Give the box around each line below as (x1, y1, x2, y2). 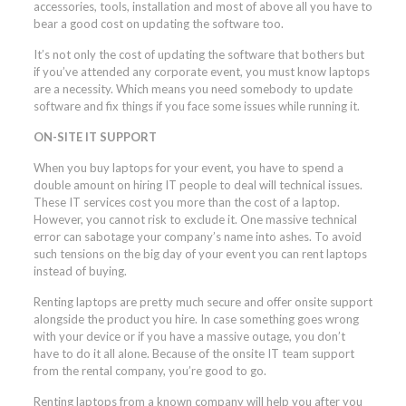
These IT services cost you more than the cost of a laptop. (33, 194, 340, 209)
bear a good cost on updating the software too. (33, 15, 284, 31)
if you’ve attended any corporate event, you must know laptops (33, 63, 370, 79)
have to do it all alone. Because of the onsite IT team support (33, 345, 354, 361)
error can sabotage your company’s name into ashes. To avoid (33, 228, 362, 244)
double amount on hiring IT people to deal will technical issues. (33, 177, 362, 192)
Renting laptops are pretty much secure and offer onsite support (33, 294, 372, 309)
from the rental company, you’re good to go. (33, 362, 266, 378)
